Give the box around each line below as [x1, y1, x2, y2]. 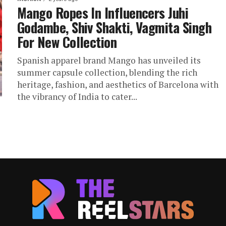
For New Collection [17, 32, 117, 52]
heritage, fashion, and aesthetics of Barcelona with [17, 79, 218, 90]
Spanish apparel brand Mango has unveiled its [17, 54, 201, 66]
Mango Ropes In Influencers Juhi [17, 3, 189, 23]
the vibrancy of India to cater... [17, 91, 137, 102]
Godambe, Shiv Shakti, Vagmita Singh [17, 17, 211, 37]
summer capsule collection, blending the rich [17, 67, 197, 78]
